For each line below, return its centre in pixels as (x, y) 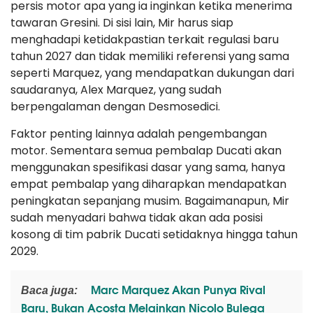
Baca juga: (49, 291)
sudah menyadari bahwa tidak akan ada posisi (137, 218)
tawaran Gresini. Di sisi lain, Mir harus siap (122, 23)
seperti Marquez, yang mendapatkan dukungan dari (152, 73)
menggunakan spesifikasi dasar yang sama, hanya (148, 168)
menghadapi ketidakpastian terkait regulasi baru (145, 40)
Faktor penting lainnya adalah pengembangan (139, 134)
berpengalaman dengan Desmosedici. (115, 107)
